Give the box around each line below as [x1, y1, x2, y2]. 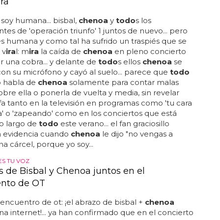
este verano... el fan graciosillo [58, 119, 169, 128]
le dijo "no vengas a [100, 129, 173, 138]
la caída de [38, 47, 83, 56]
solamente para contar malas [67, 78, 179, 87]
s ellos [117, 57, 142, 66]
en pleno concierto [112, 47, 186, 56]
